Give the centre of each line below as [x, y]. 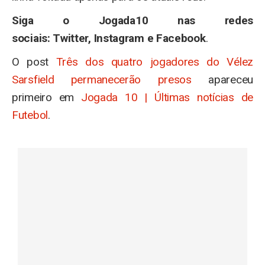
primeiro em [46, 98]
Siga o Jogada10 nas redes [132, 21]
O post [34, 62]
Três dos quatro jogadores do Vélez [154, 62]
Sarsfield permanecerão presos [102, 80]
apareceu [222, 80]
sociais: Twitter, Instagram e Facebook [109, 38]
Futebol [30, 115]
